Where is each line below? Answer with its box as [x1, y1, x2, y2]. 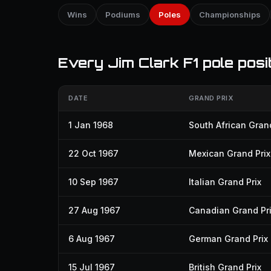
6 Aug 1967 [68, 233, 115, 244]
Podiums [105, 10, 140, 19]
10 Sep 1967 [68, 177, 119, 187]
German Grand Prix [189, 233, 268, 244]
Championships [199, 10, 261, 19]
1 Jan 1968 [68, 120, 113, 130]
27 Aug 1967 [68, 205, 120, 215]
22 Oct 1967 [68, 148, 119, 158]
